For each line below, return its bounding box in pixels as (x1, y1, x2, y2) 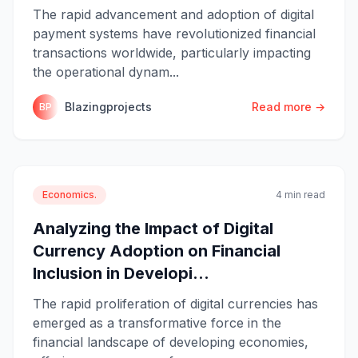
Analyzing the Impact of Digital (33, 218, 273, 238)
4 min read (276, 188, 325, 201)
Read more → (252, 99, 325, 113)
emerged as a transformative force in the (33, 314, 281, 331)
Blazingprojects (65, 99, 152, 113)
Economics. (42, 188, 97, 201)
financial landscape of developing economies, (33, 333, 308, 350)
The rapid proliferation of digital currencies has (33, 295, 318, 312)
